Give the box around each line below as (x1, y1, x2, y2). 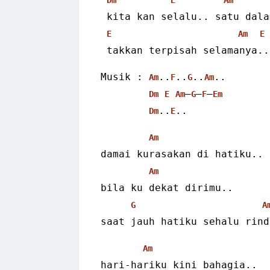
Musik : (101, 71, 149, 83)
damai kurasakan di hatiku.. (101, 148, 263, 160)
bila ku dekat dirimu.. (101, 181, 233, 193)
